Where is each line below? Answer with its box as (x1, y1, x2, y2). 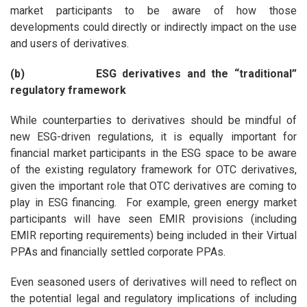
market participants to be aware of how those (10, 4, 297, 18)
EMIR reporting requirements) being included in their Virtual (10, 229, 297, 243)
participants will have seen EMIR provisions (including (10, 212, 297, 226)
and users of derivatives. (10, 37, 129, 51)
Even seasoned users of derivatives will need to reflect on (10, 275, 297, 289)
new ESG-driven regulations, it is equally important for (10, 130, 297, 144)
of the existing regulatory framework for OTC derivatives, (10, 163, 297, 177)
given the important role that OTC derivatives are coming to (10, 180, 297, 193)
